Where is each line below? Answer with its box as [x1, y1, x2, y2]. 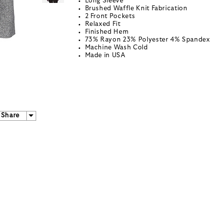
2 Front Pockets [85, 13, 135, 20]
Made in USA [85, 52, 126, 59]
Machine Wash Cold [85, 44, 148, 51]
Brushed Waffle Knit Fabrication [85, 5, 188, 12]
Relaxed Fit [85, 21, 121, 28]
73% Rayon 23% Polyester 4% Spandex [85, 37, 210, 44]
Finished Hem [85, 29, 129, 36]
